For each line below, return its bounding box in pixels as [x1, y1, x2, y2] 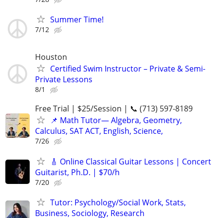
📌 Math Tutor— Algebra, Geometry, [50, 115, 182, 126]
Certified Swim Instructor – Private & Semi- [50, 63, 205, 74]
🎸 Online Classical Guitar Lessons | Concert [50, 156, 211, 167]
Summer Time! [50, 14, 104, 25]
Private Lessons [35, 74, 92, 85]
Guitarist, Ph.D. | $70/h [35, 166, 120, 178]
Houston [35, 52, 67, 63]
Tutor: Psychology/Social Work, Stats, [50, 197, 186, 208]
